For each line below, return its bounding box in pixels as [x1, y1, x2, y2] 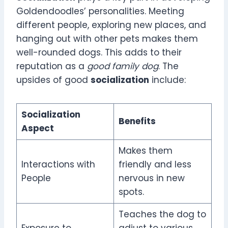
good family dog [87, 60, 158, 73]
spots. [118, 186, 144, 198]
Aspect [21, 122, 54, 135]
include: [149, 74, 186, 87]
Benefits [118, 115, 156, 128]
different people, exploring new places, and [16, 19, 206, 32]
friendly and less [118, 158, 191, 171]
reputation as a [16, 60, 87, 73]
